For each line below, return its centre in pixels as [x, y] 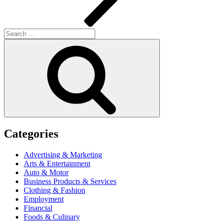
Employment [44, 199]
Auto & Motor [46, 172]
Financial [38, 208]
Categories [31, 134]
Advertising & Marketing [63, 154]
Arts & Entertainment [57, 163]
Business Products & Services [70, 181]
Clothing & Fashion [55, 190]
